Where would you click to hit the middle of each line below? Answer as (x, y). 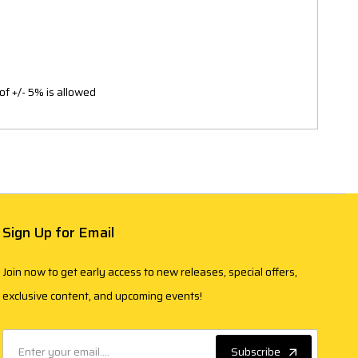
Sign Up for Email (59, 233)
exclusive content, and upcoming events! (103, 296)
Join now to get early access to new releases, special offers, (150, 272)
